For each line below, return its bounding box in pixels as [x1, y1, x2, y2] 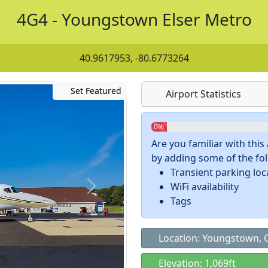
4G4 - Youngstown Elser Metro [16, 8, 252, 31]
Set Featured [68, 85, 121, 96]
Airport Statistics [163, 87, 241, 100]
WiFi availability [170, 180, 239, 193]
